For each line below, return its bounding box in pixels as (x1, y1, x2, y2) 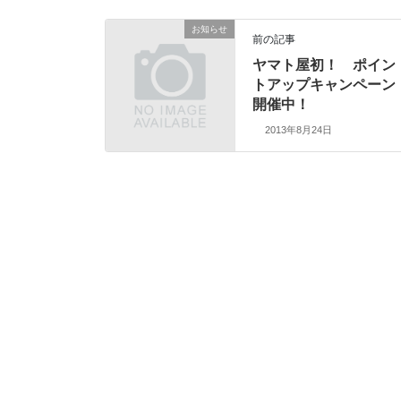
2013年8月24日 (264, 124, 332, 136)
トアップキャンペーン (252, 76, 397, 92)
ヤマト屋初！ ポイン (252, 56, 397, 73)
